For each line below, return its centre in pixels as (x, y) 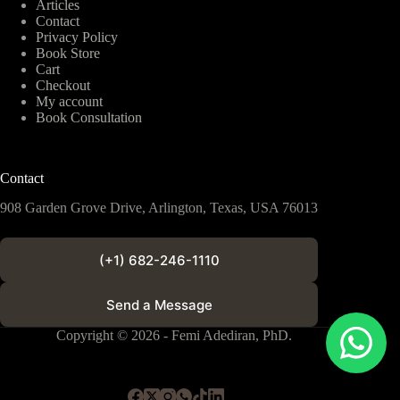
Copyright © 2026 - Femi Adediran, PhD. (176, 335)
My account (69, 102)
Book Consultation (89, 118)
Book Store (68, 54)
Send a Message (159, 304)
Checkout (63, 86)
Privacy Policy (77, 37)
